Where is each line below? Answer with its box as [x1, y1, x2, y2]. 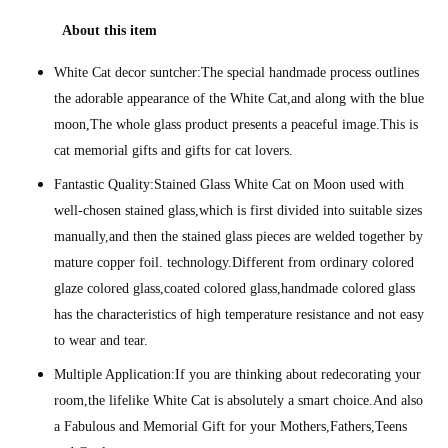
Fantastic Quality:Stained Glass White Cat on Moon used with [54, 177, 405, 193]
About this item [62, 23, 158, 39]
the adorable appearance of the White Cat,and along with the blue [54, 91, 425, 107]
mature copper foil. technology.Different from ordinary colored [54, 255, 415, 271]
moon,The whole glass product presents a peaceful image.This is [54, 117, 419, 133]
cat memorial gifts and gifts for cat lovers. [54, 143, 294, 159]
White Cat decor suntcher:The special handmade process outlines [54, 65, 420, 81]
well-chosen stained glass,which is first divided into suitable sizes [54, 203, 423, 219]
